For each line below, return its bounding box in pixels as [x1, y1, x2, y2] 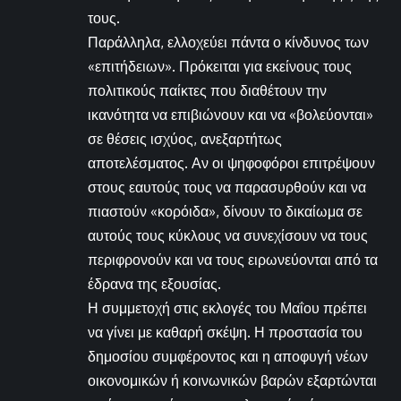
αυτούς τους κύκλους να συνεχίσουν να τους [88, 226, 368, 244]
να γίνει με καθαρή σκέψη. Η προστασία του [88, 322, 363, 341]
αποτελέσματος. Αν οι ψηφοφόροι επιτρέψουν [88, 153, 375, 172]
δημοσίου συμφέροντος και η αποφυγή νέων [88, 346, 368, 365]
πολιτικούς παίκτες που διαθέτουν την [88, 81, 327, 99]
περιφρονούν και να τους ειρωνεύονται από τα [88, 250, 378, 269]
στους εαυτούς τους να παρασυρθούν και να [88, 177, 366, 196]
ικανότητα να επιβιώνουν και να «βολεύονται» [88, 105, 373, 124]
